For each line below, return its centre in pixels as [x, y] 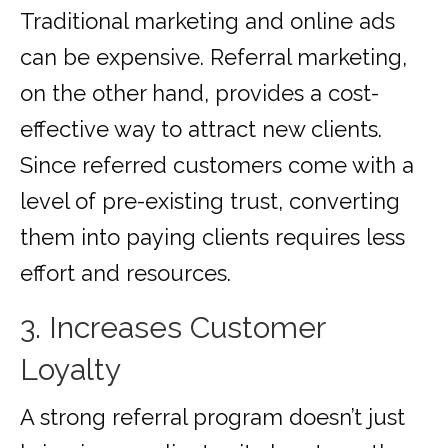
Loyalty [70, 370]
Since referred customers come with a [217, 165]
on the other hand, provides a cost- [199, 93]
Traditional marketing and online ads [207, 21]
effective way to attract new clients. [201, 129]
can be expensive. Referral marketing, [213, 57]
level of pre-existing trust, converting [210, 201]
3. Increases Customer [172, 328]
